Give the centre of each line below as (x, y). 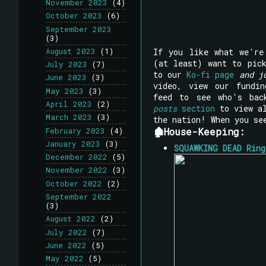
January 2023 (73, 143)
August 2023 (71, 51)
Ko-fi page (210, 74)
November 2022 (77, 170)
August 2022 (71, 219)
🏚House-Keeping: (199, 131)
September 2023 (79, 29)
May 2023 (65, 91)
